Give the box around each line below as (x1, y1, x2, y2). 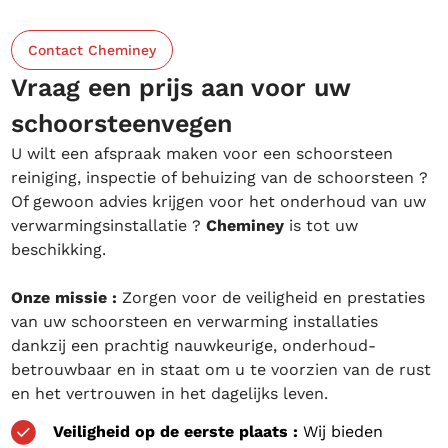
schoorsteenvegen (11, 109, 233, 138)
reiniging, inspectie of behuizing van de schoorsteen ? (11, 168, 429, 187)
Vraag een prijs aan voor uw (11, 73, 351, 102)
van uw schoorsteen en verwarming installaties (11, 312, 379, 331)
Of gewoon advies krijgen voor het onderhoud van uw (11, 192, 427, 211)
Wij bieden (298, 422, 384, 442)
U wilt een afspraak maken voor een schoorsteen (11, 144, 394, 163)
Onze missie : (11, 288, 118, 307)
